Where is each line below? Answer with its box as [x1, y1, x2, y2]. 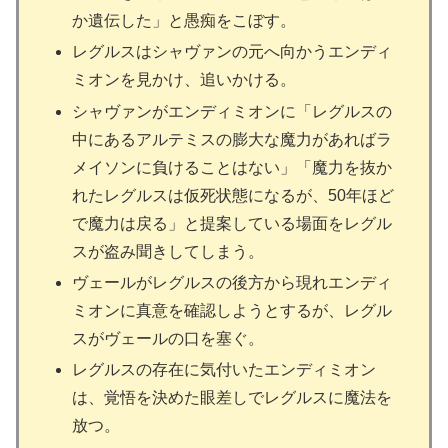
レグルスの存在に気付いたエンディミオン [72, 360, 377, 378]
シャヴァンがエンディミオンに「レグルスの [72, 102, 393, 120]
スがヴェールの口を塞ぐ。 [72, 329, 265, 347]
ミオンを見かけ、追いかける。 [72, 71, 297, 89]
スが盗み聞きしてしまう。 [72, 242, 265, 260]
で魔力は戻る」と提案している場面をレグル [72, 214, 393, 232]
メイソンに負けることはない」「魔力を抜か [72, 158, 393, 176]
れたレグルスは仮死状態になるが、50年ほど [72, 186, 395, 204]
